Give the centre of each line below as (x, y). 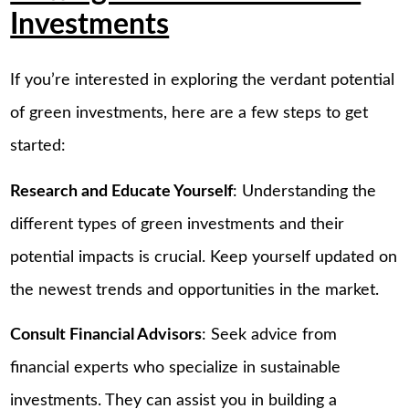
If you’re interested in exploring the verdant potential (203, 81)
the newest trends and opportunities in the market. (195, 290)
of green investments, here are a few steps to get (189, 114)
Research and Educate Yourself (122, 191)
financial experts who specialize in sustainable (176, 368)
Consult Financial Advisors (106, 336)
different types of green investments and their (178, 224)
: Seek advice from (270, 336)
